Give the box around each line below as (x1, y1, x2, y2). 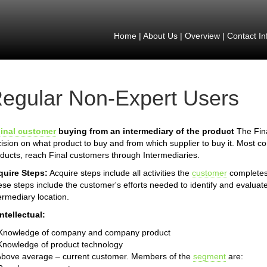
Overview (184, 31, 220, 41)
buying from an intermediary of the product (56, 126, 234, 136)
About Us (142, 31, 178, 41)
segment (193, 252, 226, 261)
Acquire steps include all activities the (48, 168, 192, 178)
